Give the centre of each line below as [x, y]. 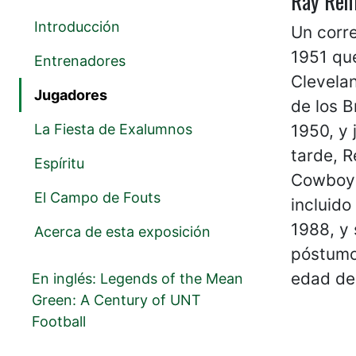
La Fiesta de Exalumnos [113, 130]
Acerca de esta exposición [122, 232]
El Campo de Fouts [97, 198]
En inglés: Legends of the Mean [137, 279]
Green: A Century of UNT [116, 300]
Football [59, 322]
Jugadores [71, 95]
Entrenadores [80, 61]
